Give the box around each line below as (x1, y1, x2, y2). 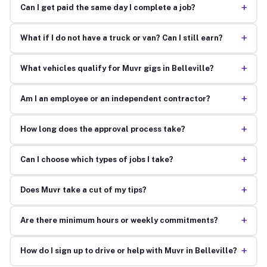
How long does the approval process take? (20, 125, 185, 134)
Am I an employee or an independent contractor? (20, 94, 210, 104)
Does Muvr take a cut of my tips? (20, 185, 147, 195)
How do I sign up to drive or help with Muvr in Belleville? (20, 246, 237, 256)
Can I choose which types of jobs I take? (20, 155, 173, 164)
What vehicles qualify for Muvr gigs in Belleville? (20, 64, 214, 73)
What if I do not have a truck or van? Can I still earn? (20, 33, 223, 43)
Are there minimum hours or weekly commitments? (20, 216, 218, 225)
